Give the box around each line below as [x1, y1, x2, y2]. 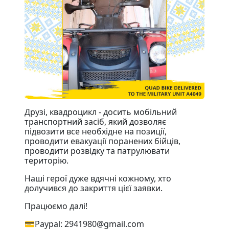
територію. [25, 154, 68, 166]
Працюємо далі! [25, 200, 87, 212]
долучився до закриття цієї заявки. [25, 182, 163, 194]
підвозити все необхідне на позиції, [25, 125, 167, 137]
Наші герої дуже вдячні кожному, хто [25, 172, 171, 184]
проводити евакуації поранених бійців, [25, 135, 180, 147]
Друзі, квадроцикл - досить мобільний [25, 106, 177, 118]
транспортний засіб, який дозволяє [25, 116, 166, 127]
